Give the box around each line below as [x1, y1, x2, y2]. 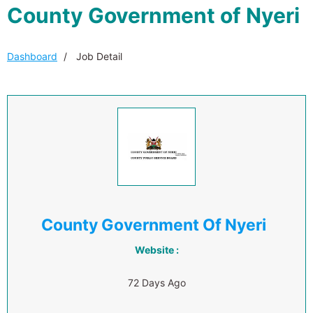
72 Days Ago [127, 277, 186, 289]
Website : [134, 244, 179, 256]
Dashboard [7, 50, 57, 62]
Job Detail [73, 50, 122, 62]
